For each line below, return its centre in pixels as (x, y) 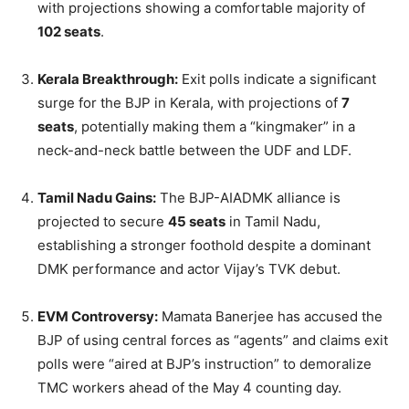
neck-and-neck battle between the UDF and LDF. (194, 150)
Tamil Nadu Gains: (97, 197)
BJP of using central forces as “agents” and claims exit (213, 340)
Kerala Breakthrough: (108, 79)
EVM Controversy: (98, 316)
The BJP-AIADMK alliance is (248, 197)
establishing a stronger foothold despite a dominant (204, 245)
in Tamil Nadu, (273, 221)
